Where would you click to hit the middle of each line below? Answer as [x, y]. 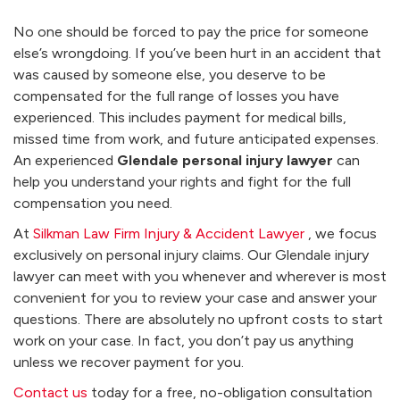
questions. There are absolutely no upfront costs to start [198, 319]
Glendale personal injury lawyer [225, 160]
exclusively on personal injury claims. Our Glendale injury [191, 254]
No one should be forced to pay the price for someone [191, 31]
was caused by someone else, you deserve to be [170, 74]
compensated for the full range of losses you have [176, 96]
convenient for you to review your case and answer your [195, 297]
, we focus [342, 233]
